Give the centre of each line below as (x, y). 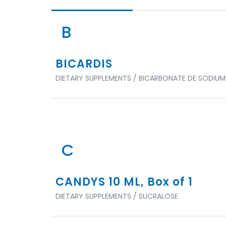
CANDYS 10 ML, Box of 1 (124, 182)
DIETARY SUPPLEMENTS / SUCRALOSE (117, 196)
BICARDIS (84, 64)
